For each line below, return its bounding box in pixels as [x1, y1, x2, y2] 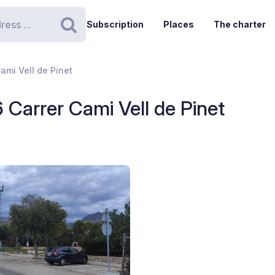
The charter [213, 19, 266, 29]
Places [163, 19, 194, 29]
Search [68, 26, 125, 47]
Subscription [86, 19, 144, 29]
